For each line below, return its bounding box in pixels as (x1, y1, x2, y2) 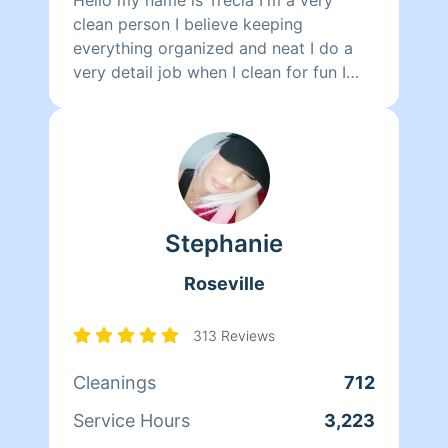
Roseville (183, 272, 265, 294)
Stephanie (165, 228, 283, 258)
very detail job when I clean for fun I (73, 61, 346, 82)
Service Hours (73, 409, 190, 431)
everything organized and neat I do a (73, 37, 353, 58)
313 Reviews (193, 326, 275, 344)
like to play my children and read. (73, 85, 326, 106)
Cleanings (73, 371, 156, 393)
